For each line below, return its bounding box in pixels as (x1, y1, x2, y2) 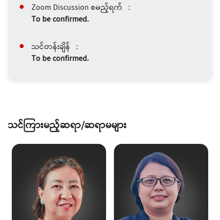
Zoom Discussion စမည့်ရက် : (31, 1, 130, 15)
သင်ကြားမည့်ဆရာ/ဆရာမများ (8, 117, 127, 135)
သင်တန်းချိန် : (31, 41, 78, 55)
